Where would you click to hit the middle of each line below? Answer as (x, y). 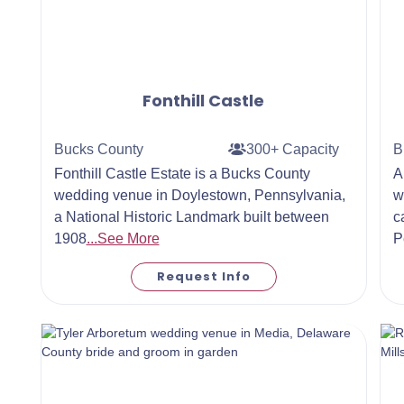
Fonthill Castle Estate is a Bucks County (182, 174)
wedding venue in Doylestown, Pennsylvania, (199, 195)
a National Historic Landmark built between (191, 217)
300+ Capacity (293, 149)
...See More (123, 239)
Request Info (203, 277)
